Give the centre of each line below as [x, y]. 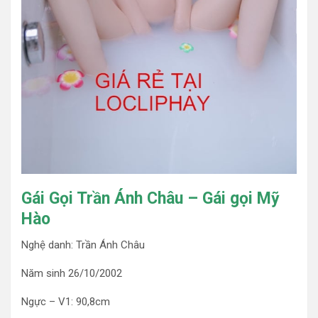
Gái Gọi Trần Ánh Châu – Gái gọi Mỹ [150, 198]
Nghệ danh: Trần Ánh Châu [83, 245]
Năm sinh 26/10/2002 [72, 273]
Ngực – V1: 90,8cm [66, 301]
